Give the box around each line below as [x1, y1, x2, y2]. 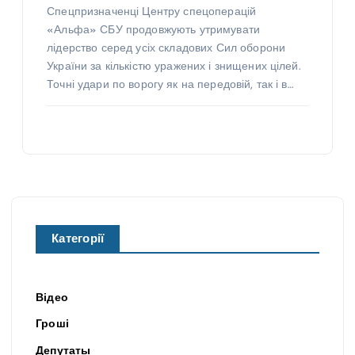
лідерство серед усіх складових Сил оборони [47, 43, 286, 55]
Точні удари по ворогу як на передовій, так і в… [47, 79, 293, 92]
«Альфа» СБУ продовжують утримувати [47, 25, 260, 37]
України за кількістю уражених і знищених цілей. [47, 61, 300, 74]
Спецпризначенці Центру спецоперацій [47, 6, 257, 19]
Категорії [52, 234, 105, 246]
